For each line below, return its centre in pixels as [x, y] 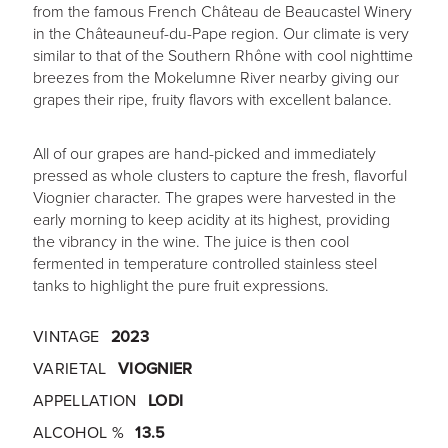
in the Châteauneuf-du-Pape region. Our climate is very [220, 33]
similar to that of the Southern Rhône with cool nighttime [222, 55]
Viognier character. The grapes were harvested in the [214, 197]
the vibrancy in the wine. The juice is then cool [190, 241]
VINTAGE [66, 336]
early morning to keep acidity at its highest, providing [211, 219]
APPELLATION [84, 400]
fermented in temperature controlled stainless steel [204, 263]
